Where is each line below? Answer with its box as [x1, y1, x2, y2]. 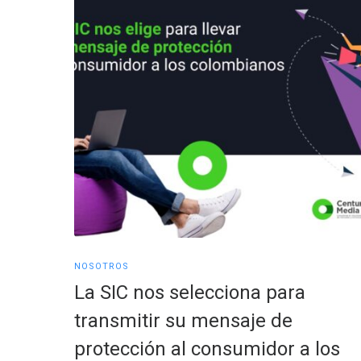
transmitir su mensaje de [74, 309, 293, 332]
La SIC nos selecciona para [74, 280, 305, 304]
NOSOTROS [74, 260, 129, 272]
